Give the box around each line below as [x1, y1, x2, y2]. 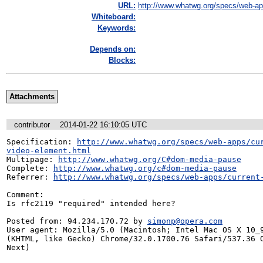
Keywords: [97, 23, 136, 33]
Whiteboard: [92, 12, 136, 22]
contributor [14, 120, 52, 129]
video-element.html [6, 146, 91, 155]
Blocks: [109, 56, 136, 65]
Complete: [6, 163, 53, 173]
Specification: [6, 137, 77, 146]
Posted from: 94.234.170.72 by [6, 216, 147, 225]
